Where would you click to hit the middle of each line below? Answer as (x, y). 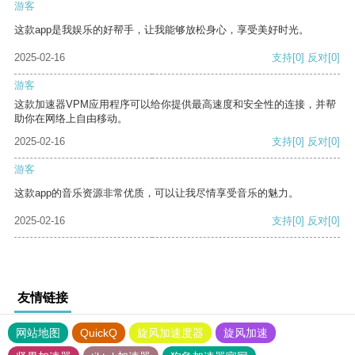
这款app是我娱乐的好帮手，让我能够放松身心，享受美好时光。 (162, 30)
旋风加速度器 (170, 333)
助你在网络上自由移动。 (71, 119)
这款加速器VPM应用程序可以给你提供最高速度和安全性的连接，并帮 (175, 105)
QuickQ (99, 333)
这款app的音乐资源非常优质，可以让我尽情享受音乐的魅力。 (157, 193)
